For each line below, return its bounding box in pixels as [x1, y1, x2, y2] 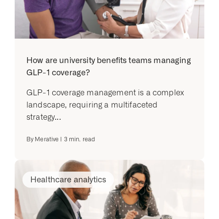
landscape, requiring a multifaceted [26, 100, 158, 109]
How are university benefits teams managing [26, 56, 191, 65]
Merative [35, 136, 59, 143]
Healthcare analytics [30, 175, 107, 184]
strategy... [26, 112, 61, 122]
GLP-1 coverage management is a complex [26, 88, 184, 97]
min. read [67, 136, 95, 143]
